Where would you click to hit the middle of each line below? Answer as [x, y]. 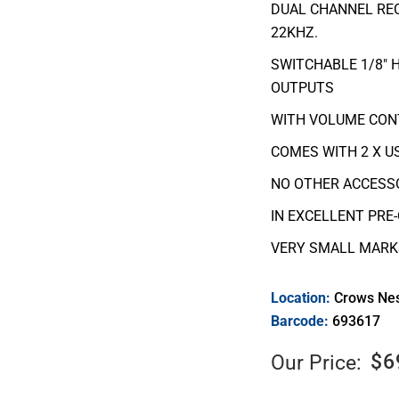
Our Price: [316, 363]
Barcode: [301, 322]
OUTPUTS [302, 88]
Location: [302, 298]
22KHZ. [294, 33]
